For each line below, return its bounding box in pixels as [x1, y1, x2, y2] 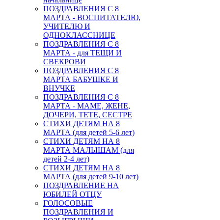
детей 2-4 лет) [43, 155, 89, 164]
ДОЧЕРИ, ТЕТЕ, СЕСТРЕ [43, 110, 132, 119]
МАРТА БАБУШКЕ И [43, 75, 118, 84]
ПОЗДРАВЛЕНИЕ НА [43, 181, 119, 190]
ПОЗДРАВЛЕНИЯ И [43, 208, 113, 217]
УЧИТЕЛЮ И [43, 22, 90, 31]
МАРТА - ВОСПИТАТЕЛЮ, [43, 13, 140, 22]
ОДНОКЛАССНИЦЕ [43, 31, 115, 40]
